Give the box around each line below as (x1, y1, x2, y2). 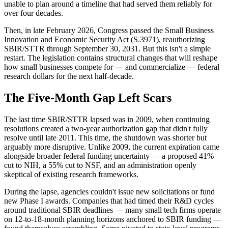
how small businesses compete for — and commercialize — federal (4, 63, 219, 72)
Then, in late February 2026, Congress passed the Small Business (4, 26, 214, 35)
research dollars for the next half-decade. (4, 72, 134, 81)
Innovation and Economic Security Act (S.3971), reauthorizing (4, 35, 205, 44)
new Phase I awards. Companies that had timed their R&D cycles (4, 196, 214, 206)
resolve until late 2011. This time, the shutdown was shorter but (4, 133, 207, 142)
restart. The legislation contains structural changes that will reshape (4, 53, 217, 63)
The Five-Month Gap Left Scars (4, 91, 172, 105)
